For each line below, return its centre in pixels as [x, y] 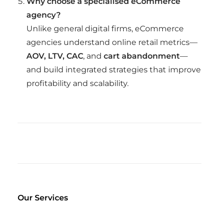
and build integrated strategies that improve [114, 70]
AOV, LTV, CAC [55, 56]
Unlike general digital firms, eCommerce [105, 29]
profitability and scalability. [77, 83]
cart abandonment [142, 56]
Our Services [43, 198]
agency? [44, 15]
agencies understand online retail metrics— [112, 42]
